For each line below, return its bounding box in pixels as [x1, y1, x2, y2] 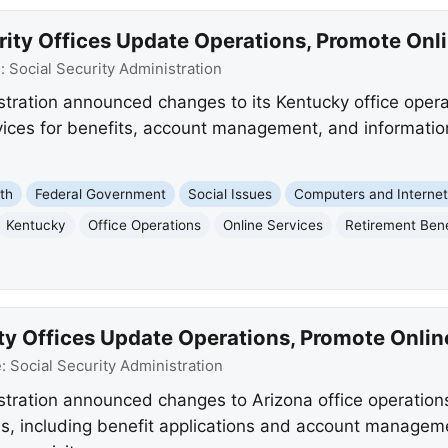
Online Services [223, 216, 324, 233]
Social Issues [188, 185, 273, 202]
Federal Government [35, 185, 167, 202]
